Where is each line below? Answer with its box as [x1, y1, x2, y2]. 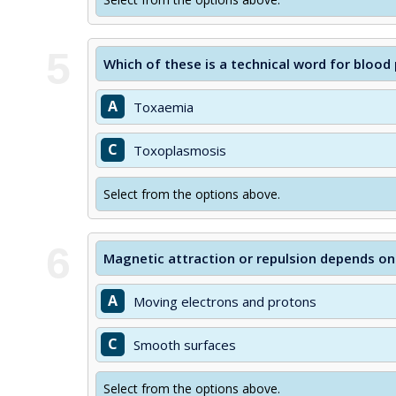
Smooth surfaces [133, 336, 236, 354]
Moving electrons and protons [133, 293, 316, 310]
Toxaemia [133, 98, 194, 116]
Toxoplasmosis [133, 141, 226, 159]
